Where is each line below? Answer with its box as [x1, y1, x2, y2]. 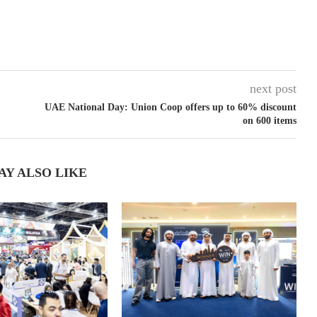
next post [249, 81, 296, 96]
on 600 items [242, 115, 296, 127]
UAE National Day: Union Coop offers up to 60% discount [44, 102, 296, 113]
